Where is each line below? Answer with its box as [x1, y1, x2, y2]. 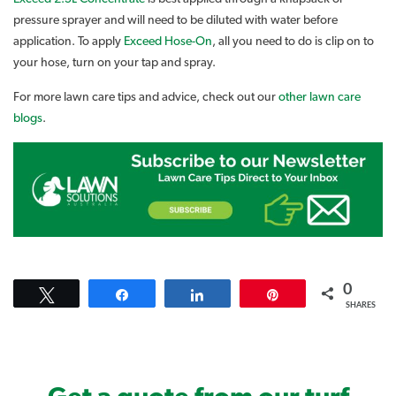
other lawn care [278, 90, 361, 103]
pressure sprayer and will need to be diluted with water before [13, 13, 338, 27]
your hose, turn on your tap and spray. [13, 56, 216, 69]
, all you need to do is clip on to [212, 34, 374, 48]
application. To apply [13, 34, 124, 48]
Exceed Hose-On [124, 34, 212, 48]
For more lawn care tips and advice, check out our [13, 90, 278, 103]
